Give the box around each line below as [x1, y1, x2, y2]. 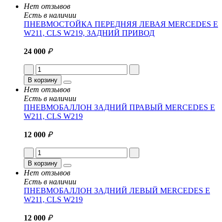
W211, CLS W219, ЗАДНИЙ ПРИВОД [24, 28, 155, 37]
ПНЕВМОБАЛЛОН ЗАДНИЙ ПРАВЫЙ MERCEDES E [24, 103, 215, 111]
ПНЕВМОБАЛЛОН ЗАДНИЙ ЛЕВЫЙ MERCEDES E [24, 186, 210, 195]
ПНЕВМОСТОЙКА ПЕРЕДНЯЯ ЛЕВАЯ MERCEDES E [24, 19, 218, 28]
